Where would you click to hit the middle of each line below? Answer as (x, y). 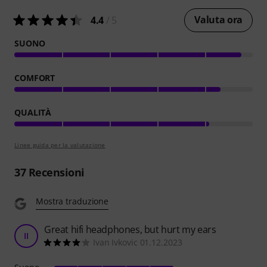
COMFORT (35, 77)
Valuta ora (218, 19)
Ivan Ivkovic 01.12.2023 (138, 242)
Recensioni (55, 172)
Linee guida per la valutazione (60, 145)
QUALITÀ (33, 112)
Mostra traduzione (72, 201)
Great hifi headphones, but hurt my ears (130, 229)
